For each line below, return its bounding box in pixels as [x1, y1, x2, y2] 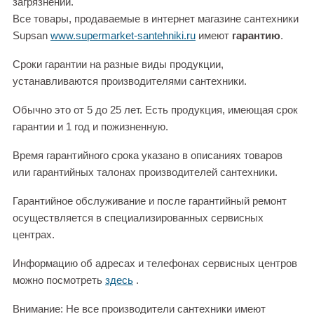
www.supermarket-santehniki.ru [50, 29, 196, 42]
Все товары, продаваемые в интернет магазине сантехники [13, 13, 299, 25]
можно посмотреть [13, 274, 105, 287]
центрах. [13, 228, 55, 241]
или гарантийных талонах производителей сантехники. [13, 166, 278, 179]
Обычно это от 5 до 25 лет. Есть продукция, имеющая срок [13, 104, 298, 116]
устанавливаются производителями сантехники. [13, 75, 247, 88]
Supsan [13, 29, 50, 42]
